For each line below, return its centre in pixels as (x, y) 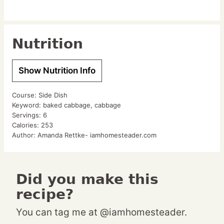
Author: (25, 135)
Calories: (26, 125)
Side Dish (53, 95)
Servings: (27, 115)
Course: (25, 95)
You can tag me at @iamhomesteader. (104, 212)
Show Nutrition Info (57, 71)
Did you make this (22, 179)
